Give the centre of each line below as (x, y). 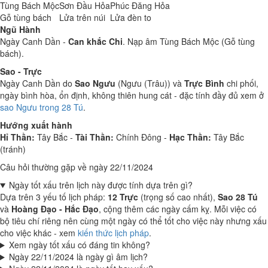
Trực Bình (204, 83)
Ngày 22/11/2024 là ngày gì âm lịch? (78, 257)
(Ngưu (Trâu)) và (150, 83)
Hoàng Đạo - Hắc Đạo (55, 209)
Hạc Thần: (190, 137)
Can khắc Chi (95, 41)
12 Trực (123, 197)
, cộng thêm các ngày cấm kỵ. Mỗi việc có (178, 209)
